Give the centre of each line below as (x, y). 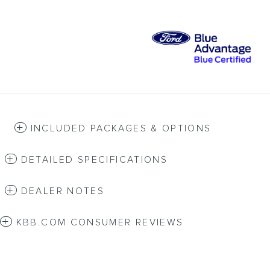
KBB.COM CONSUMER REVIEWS (100, 223)
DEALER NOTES (63, 192)
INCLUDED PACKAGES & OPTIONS (121, 129)
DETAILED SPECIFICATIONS (94, 160)
